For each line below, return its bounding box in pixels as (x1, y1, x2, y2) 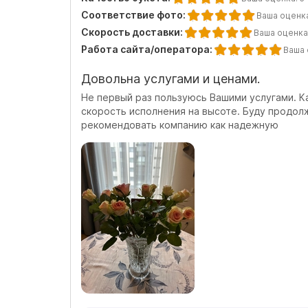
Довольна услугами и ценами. (81, 71, 260, 86)
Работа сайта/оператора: (81, 43, 214, 55)
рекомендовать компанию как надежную (81, 119, 278, 131)
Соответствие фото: (81, 9, 188, 21)
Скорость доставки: (81, 26, 185, 38)
